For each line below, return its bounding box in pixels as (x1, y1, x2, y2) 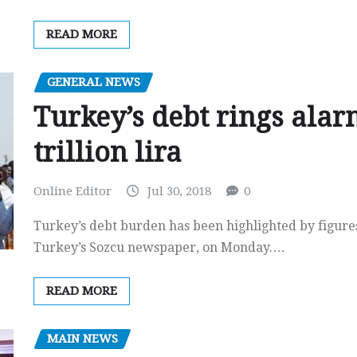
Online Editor (33, 184, 112, 199)
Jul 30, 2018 (147, 184, 211, 199)
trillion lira (33, 136, 182, 169)
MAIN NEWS (47, 331, 118, 346)
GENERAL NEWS (47, 74, 140, 89)
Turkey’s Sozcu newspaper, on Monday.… (33, 239, 285, 255)
